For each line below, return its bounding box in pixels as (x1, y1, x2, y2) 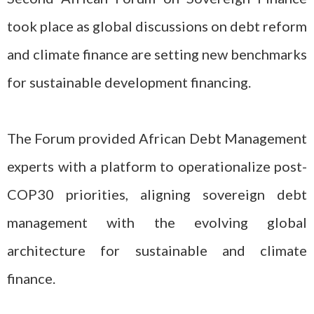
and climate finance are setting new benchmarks (7, 46, 307, 62)
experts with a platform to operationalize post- (7, 158, 307, 175)
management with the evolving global (7, 214, 307, 231)
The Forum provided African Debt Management (7, 130, 307, 146)
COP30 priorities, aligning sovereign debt (7, 186, 307, 203)
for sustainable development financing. (7, 74, 251, 90)
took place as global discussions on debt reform (7, 18, 307, 34)
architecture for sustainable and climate (7, 242, 307, 259)
